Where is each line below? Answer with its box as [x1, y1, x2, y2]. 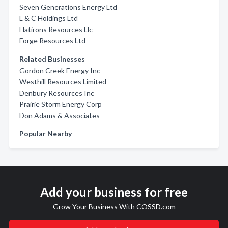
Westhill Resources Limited [19, 77, 106, 86]
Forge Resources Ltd [19, 36, 85, 45]
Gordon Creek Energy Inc [19, 66, 100, 75]
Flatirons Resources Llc [19, 25, 93, 34]
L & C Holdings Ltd [19, 14, 78, 22]
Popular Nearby [19, 129, 72, 138]
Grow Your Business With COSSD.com [52, 202, 176, 211]
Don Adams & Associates [19, 111, 100, 120]
